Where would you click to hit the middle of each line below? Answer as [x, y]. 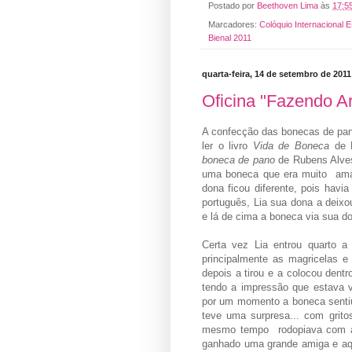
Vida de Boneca [291, 145]
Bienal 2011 [230, 37]
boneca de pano [240, 159]
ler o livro [227, 145]
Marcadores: [234, 24]
